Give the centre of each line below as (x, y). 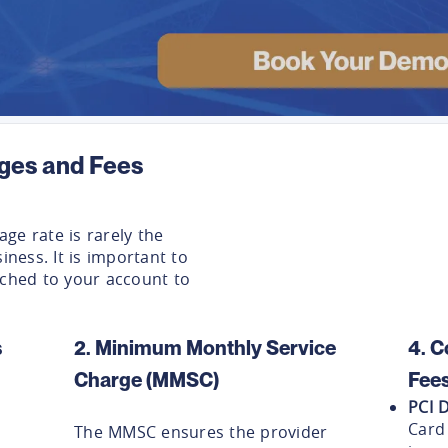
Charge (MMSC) (146, 379)
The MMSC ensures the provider (201, 431)
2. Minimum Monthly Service (205, 347)
